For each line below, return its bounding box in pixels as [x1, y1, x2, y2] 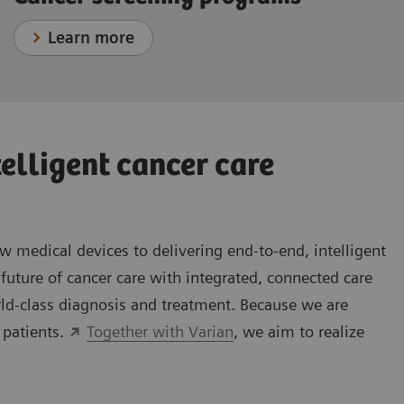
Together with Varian [86, 322, 234, 341]
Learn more [48, 28, 135, 48]
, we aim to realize [233, 322, 364, 341]
